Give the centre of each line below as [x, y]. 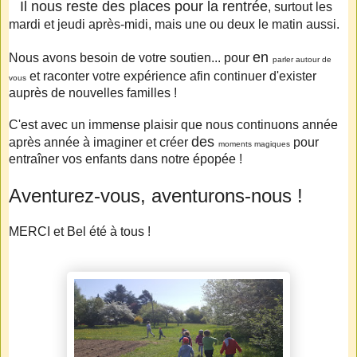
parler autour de [302, 59]
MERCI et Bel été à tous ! [80, 231]
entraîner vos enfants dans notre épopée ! [127, 159]
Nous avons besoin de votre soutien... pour [131, 57]
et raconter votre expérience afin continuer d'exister [171, 76]
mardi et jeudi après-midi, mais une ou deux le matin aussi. [174, 24]
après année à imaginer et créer [100, 142]
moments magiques [254, 143]
